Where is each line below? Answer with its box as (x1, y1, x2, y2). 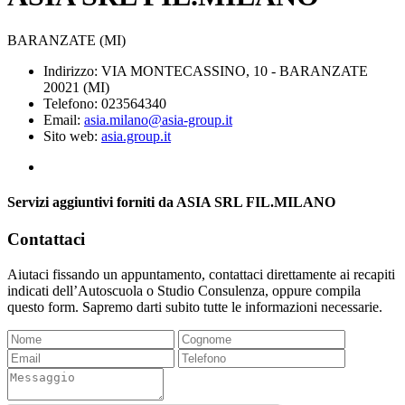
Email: (43, 111, 84, 127)
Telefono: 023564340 (43, 95, 166, 111)
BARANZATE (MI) (7, 32, 126, 48)
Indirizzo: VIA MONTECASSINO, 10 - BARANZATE (43, 62, 368, 79)
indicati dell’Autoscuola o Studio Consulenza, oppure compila (7, 282, 361, 298)
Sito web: (43, 127, 101, 144)
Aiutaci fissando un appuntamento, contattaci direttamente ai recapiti (7, 266, 395, 282)
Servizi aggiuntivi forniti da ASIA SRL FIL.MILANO (7, 193, 335, 210)
